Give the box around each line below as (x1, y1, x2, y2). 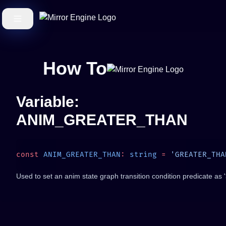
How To (43, 58, 107, 79)
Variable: (16, 93, 79, 110)
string (125, 150, 157, 159)
